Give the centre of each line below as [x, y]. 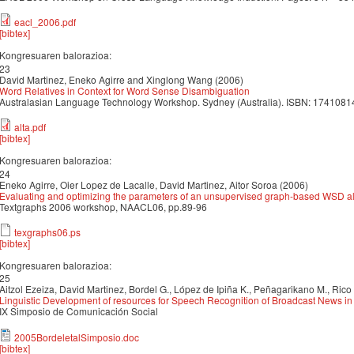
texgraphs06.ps [47, 232]
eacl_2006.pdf [45, 22]
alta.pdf [30, 127]
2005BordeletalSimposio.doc [77, 337]
